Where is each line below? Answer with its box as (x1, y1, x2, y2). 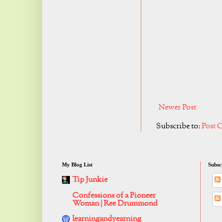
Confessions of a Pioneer (72, 190, 156, 202)
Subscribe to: (156, 120, 202, 132)
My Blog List (62, 162, 93, 168)
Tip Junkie (72, 174, 108, 186)
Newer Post (159, 102, 196, 113)
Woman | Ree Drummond (72, 198, 158, 210)
